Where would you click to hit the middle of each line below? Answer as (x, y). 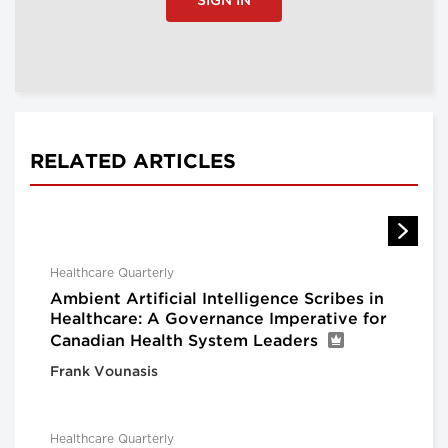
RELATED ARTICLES (133, 162)
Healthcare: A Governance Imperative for (218, 320)
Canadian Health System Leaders (184, 342)
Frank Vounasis (104, 372)
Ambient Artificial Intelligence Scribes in (217, 300)
